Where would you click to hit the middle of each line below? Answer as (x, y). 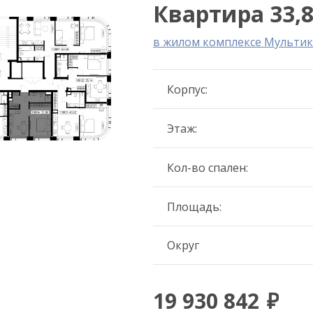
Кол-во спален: (208, 167)
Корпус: (187, 89)
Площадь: (194, 206)
